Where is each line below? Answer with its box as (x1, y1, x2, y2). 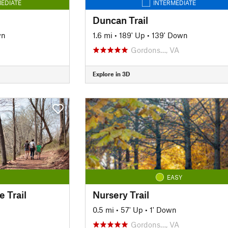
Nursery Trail (92, 188, 149, 201)
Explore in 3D (92, 70, 130, 77)
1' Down (149, 205, 177, 214)
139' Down (151, 30, 188, 40)
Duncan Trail (92, 14, 148, 26)
